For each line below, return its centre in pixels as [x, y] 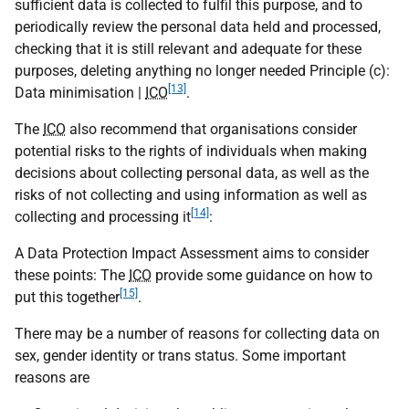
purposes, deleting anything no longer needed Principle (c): [202, 71]
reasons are [52, 378]
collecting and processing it [103, 217]
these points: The [72, 275]
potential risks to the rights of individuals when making [191, 151]
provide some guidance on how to [262, 275]
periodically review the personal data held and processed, [198, 27]
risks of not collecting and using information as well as [191, 195]
